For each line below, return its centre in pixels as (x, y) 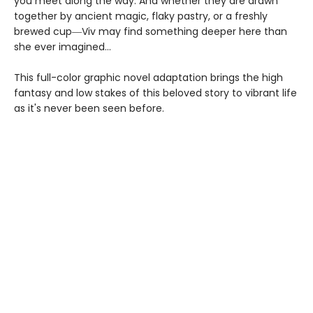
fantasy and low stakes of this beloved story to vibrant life (155, 93)
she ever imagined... (63, 47)
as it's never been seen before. (89, 109)
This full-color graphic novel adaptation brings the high (148, 78)
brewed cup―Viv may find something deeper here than (151, 32)
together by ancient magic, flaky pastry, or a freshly (141, 16)
